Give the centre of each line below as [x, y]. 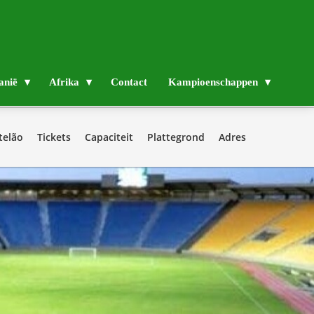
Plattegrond [176, 137]
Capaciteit [109, 137]
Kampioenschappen [213, 82]
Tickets [54, 137]
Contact [129, 82]
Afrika [64, 82]
